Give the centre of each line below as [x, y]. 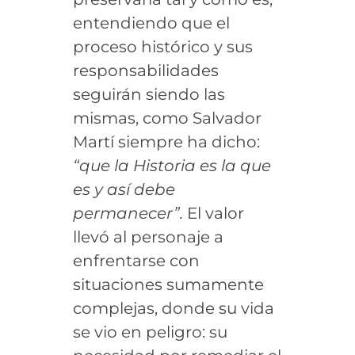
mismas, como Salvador [167, 118]
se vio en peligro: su [150, 332]
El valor [215, 213]
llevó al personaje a [148, 237]
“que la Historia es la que [172, 165]
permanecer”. [130, 213]
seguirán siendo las [149, 94]
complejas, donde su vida [173, 308]
